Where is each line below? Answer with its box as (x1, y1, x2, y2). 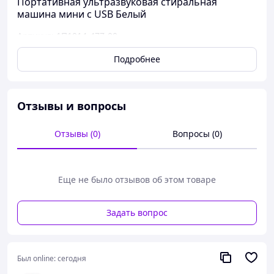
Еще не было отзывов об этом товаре (58, 174, 216, 185)
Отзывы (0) (54, 128, 100, 139)
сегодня (57, 253, 86, 264)
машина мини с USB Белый (17, 7, 146, 21)
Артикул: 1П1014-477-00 (17, 30, 117, 42)
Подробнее (114, 53, 160, 65)
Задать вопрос (106, 207, 168, 218)
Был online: (17, 253, 56, 264)
